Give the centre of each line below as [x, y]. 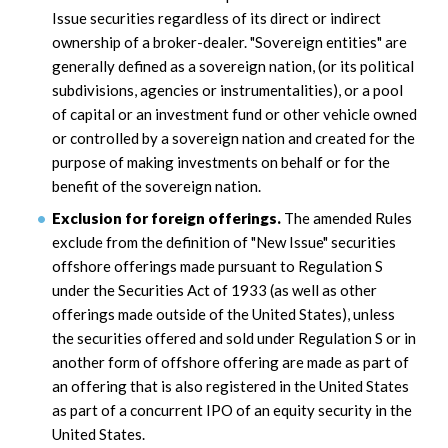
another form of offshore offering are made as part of [230, 361]
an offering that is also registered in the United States [230, 385]
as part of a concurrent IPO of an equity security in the [232, 409]
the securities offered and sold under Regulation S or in [234, 337]
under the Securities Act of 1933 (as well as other [214, 289]
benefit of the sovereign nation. [156, 186]
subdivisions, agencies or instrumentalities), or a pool [227, 90]
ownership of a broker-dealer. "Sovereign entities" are [229, 42]
